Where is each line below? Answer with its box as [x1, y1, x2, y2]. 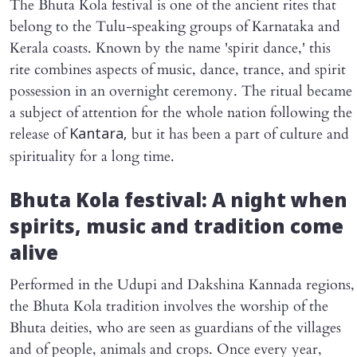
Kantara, [69, 125, 127, 144]
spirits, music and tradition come [10, 216, 343, 241]
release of [10, 124, 69, 144]
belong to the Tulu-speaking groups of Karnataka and [10, 16, 340, 37]
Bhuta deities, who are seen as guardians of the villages [10, 317, 341, 338]
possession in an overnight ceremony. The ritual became [10, 80, 352, 101]
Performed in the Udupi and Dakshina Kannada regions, [10, 274, 355, 295]
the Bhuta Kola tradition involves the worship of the [10, 296, 328, 316]
